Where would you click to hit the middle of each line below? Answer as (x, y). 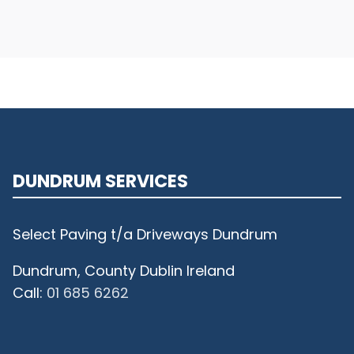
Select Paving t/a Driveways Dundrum (145, 235)
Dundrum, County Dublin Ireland (124, 271)
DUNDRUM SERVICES (100, 181)
